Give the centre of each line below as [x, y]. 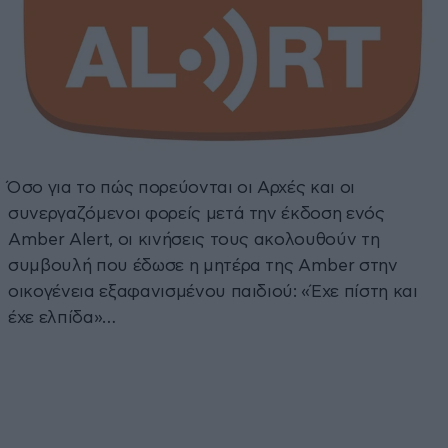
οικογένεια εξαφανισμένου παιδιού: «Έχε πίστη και [213, 292]
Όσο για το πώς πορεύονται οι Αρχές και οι [182, 188]
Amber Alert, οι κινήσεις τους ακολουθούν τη [194, 240]
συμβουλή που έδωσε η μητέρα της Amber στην [203, 266]
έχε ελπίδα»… [62, 318]
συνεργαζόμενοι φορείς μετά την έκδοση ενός [196, 214]
